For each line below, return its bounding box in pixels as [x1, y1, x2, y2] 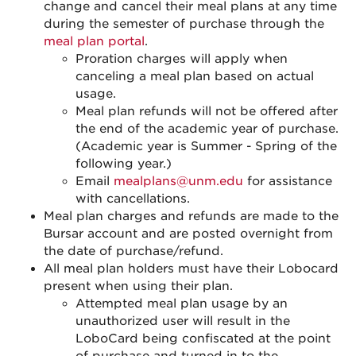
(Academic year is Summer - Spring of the [75, 139, 337, 153]
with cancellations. [75, 192, 190, 206]
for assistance [243, 174, 332, 188]
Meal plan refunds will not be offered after [75, 104, 338, 118]
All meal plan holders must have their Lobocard [44, 261, 339, 276]
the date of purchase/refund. [44, 244, 223, 258]
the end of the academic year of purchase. [75, 122, 339, 136]
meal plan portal [44, 34, 145, 48]
